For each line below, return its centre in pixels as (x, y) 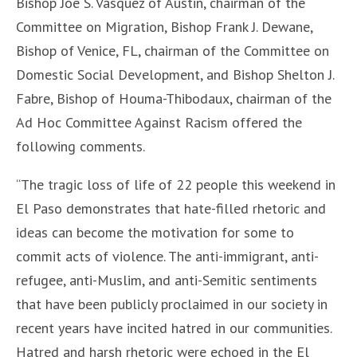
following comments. (80, 146)
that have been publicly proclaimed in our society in (172, 304)
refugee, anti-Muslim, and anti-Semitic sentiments (167, 280)
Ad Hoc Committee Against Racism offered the (159, 122)
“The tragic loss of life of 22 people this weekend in (176, 184)
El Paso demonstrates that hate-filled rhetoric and (171, 208)
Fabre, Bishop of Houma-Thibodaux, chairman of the (174, 98)
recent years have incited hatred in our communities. (174, 328)
